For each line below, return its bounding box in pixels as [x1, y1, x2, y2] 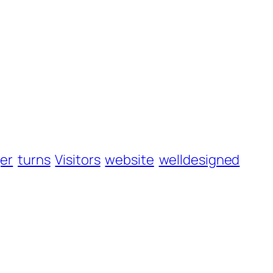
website [105, 151, 154, 169]
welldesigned [158, 151, 240, 169]
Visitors [55, 151, 101, 169]
